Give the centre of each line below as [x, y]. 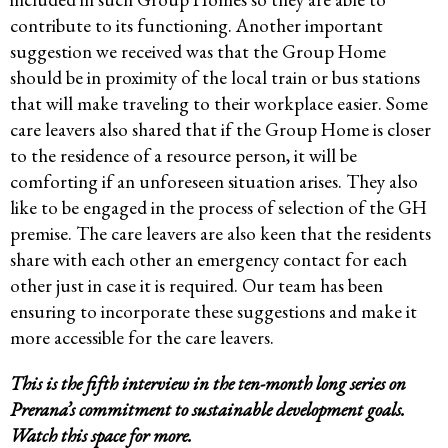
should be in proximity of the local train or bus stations [215, 78]
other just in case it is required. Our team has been [196, 286]
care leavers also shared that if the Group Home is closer [220, 130]
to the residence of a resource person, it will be [183, 156]
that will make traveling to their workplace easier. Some [219, 104]
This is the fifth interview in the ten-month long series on [208, 384]
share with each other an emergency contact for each [208, 260]
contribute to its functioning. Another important [196, 26]
